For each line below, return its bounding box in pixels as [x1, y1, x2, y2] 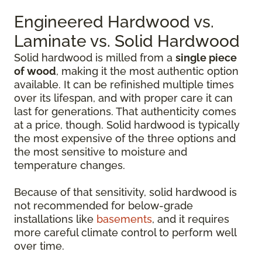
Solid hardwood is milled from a [14, 51, 175, 64]
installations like [14, 213, 96, 225]
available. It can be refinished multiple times [14, 78, 234, 91]
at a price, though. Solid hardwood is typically [14, 119, 240, 131]
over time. [14, 240, 64, 252]
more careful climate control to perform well [14, 226, 236, 239]
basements [96, 213, 152, 225]
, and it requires [152, 213, 229, 225]
